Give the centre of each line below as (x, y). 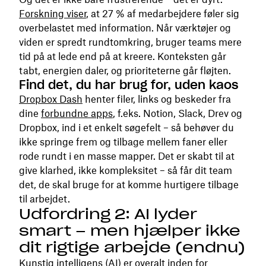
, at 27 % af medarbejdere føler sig (163, 14)
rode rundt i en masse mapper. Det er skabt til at (127, 156)
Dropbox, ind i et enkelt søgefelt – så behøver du (126, 128)
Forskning (43, 14)
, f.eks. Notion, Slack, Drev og (178, 114)
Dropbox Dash (51, 99)
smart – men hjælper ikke (130, 231)
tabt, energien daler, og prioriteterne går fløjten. (125, 71)
